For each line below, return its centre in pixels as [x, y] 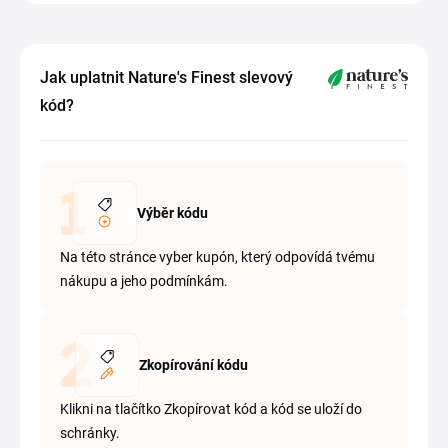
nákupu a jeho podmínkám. [144, 281]
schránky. [90, 433]
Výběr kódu [172, 213]
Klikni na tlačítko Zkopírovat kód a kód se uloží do [211, 409]
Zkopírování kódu [194, 365]
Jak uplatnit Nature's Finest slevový [166, 77]
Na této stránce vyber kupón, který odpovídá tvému [217, 257]
